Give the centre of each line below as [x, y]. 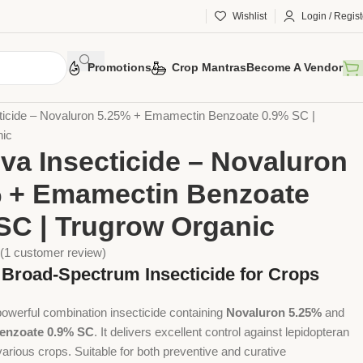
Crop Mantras [209, 67]
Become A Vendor [295, 67]
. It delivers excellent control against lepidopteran [222, 332]
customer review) [59, 253]
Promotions [120, 67]
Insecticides [189, 96]
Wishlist [250, 16]
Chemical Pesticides [100, 96]
